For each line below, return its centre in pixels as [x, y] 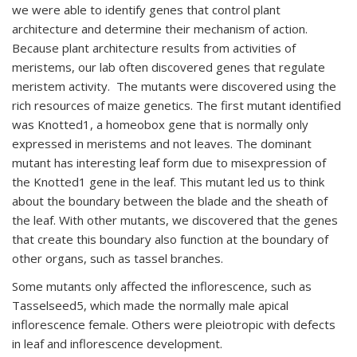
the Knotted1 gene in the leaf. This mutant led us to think [168, 182]
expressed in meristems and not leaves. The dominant [162, 143]
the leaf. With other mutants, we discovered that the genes [175, 220]
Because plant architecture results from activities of [154, 48]
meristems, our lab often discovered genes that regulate [169, 67]
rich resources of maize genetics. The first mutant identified [177, 105]
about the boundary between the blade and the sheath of [170, 201]
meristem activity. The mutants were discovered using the [174, 86]
